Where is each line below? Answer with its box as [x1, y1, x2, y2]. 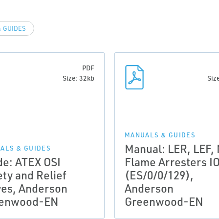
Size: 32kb [63, 74, 94, 82]
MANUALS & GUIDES [125, 131, 196, 139]
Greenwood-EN [125, 194, 203, 209]
